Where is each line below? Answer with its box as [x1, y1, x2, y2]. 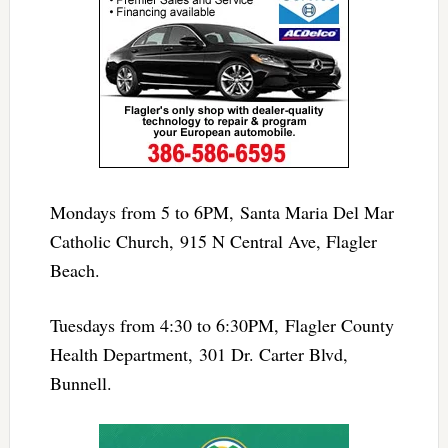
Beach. [49, 257, 100, 282]
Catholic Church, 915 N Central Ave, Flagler [49, 228, 377, 253]
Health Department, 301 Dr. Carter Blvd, [49, 341, 348, 366]
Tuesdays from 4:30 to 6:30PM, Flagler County [49, 312, 394, 337]
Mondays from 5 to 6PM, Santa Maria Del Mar [49, 199, 394, 224]
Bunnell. [49, 370, 112, 395]
